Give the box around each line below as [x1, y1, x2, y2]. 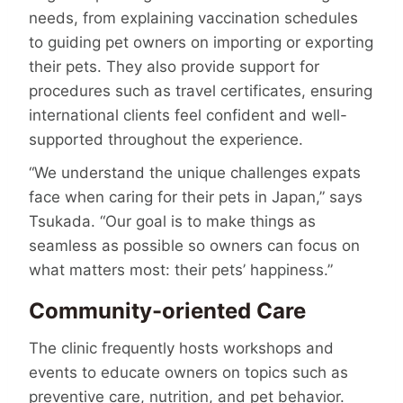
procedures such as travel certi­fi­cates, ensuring [29, 81, 372, 100]
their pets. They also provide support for [29, 57, 319, 76]
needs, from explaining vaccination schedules [29, 8, 358, 27]
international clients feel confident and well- [29, 105, 347, 124]
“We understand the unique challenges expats [29, 163, 361, 182]
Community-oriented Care [29, 297, 306, 324]
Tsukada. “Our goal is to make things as [29, 211, 316, 230]
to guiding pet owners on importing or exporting [29, 32, 373, 51]
